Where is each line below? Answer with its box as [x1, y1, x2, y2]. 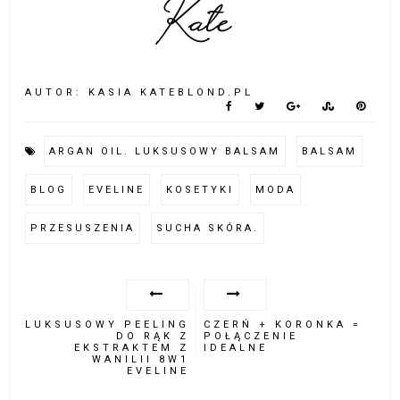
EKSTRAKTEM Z [74, 341, 190, 354]
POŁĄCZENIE [203, 329, 298, 342]
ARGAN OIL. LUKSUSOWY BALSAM [49, 145, 281, 157]
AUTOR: [25, 86, 89, 98]
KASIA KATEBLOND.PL [88, 86, 254, 98]
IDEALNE [203, 341, 268, 354]
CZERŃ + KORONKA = [203, 318, 362, 330]
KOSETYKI [166, 183, 235, 196]
